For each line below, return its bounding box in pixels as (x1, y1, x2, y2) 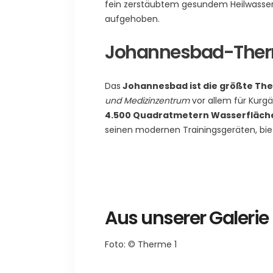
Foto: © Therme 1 (105, 238, 177, 250)
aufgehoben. (105, 12, 160, 25)
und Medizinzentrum (105, 94, 190, 107)
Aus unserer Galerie (105, 205, 269, 231)
